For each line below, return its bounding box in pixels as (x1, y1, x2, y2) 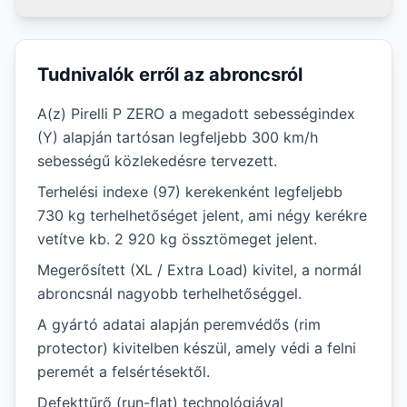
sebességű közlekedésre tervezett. (37, 152, 277, 170)
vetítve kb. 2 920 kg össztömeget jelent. (37, 230, 317, 248)
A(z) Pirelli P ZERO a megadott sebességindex (37, 104, 355, 123)
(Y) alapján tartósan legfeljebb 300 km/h (37, 128, 318, 146)
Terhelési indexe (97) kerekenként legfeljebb (37, 183, 342, 201)
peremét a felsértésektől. (37, 362, 210, 381)
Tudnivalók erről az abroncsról (37, 64, 303, 85)
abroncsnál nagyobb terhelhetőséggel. (37, 284, 302, 303)
